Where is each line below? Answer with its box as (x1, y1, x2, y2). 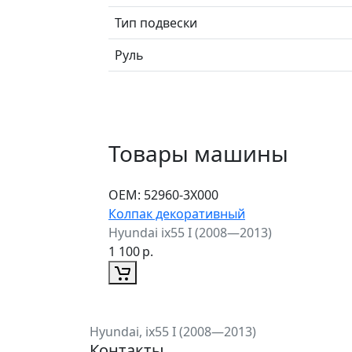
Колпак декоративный (108, 204, 245, 222)
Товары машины (108, 137, 288, 168)
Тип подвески (115, 13, 197, 31)
